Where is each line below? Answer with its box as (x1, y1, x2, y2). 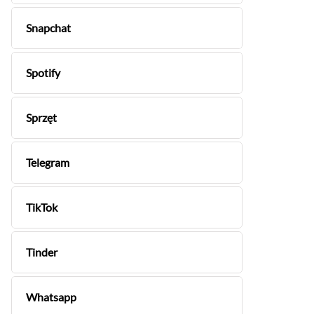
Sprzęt (26, 111, 57, 124)
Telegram (26, 156, 69, 169)
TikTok (26, 200, 57, 214)
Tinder (26, 245, 57, 259)
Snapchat (26, 21, 71, 34)
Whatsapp (26, 290, 76, 303)
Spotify (26, 66, 60, 79)
